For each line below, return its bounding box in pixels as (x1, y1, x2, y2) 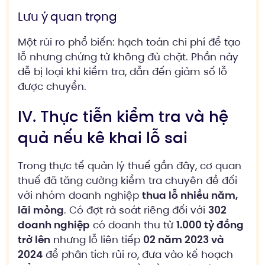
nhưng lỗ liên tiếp (50, 232, 143, 247)
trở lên (18, 232, 50, 247)
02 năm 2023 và (143, 232, 224, 247)
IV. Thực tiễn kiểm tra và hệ (18, 105, 228, 127)
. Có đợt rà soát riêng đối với (64, 202, 208, 217)
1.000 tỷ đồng (176, 217, 244, 232)
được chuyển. (18, 79, 86, 94)
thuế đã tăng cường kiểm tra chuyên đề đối (18, 173, 237, 188)
